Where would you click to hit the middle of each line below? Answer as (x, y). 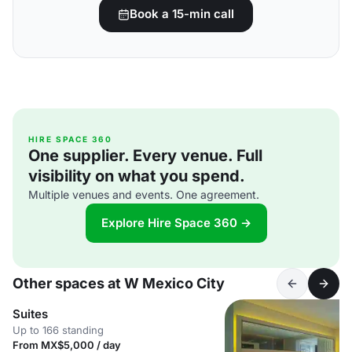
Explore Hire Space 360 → (176, 223)
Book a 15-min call (182, 14)
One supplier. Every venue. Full (145, 156)
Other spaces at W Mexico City (119, 283)
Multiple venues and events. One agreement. (144, 194)
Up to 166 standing (58, 330)
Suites (30, 314)
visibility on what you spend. (137, 176)
